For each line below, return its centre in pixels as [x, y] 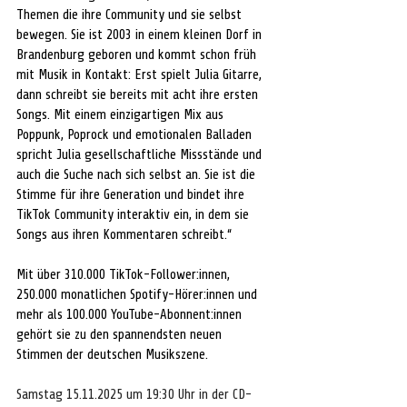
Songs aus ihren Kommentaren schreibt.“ [124, 234]
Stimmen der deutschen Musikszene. [112, 354]
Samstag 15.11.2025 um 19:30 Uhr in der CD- [134, 394]
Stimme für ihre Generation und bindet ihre [132, 194]
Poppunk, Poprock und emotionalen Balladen [136, 134]
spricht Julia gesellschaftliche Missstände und [141, 154]
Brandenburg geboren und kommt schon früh [138, 55]
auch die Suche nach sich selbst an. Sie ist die [138, 174]
